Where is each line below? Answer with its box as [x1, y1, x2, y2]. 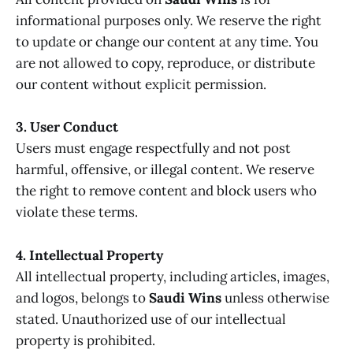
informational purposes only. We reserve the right [16, 12, 321, 30]
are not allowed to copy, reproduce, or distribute [16, 54, 315, 72]
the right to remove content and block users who [16, 182, 317, 200]
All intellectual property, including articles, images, [16, 267, 329, 285]
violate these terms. [16, 203, 138, 221]
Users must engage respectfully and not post [16, 139, 291, 158]
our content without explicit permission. [16, 76, 266, 94]
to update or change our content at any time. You [16, 33, 318, 51]
